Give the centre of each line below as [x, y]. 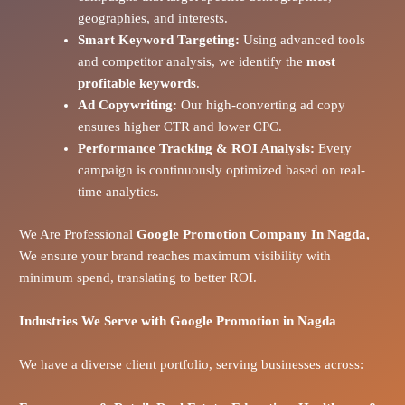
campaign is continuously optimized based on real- [221, 170]
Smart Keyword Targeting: [158, 40]
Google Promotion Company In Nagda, [251, 234]
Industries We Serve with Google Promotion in [158, 320]
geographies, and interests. [152, 19]
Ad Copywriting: [127, 105]
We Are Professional [75, 234]
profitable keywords [137, 84]
